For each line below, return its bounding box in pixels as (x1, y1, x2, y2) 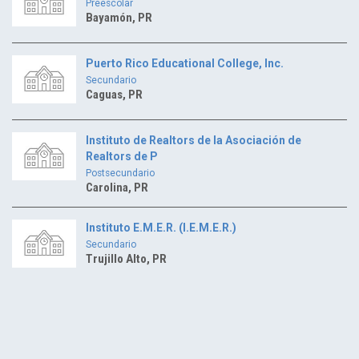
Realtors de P (86, 149, 158, 163)
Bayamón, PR (86, 10, 152, 25)
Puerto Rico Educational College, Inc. (86, 56, 284, 70)
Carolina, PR (86, 179, 148, 195)
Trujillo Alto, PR (86, 251, 167, 266)
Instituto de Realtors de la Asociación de (86, 133, 301, 147)
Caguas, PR (86, 87, 143, 102)
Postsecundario (86, 167, 155, 179)
